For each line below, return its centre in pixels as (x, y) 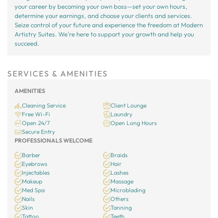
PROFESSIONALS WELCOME (54, 140)
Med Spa (33, 190)
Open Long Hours (134, 123)
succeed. (27, 43)
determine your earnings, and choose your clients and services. (103, 16)
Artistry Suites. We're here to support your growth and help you (104, 34)
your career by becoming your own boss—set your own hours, (101, 6)
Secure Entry (38, 132)
